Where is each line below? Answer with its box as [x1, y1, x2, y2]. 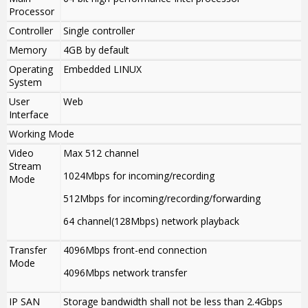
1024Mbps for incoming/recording [63, 169, 214, 183]
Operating [9, 63, 53, 76]
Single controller [63, 24, 135, 38]
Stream [9, 159, 41, 173]
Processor [9, 5, 54, 19]
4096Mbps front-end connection [63, 243, 207, 257]
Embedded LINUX [63, 63, 142, 76]
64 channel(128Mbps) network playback [63, 214, 239, 228]
